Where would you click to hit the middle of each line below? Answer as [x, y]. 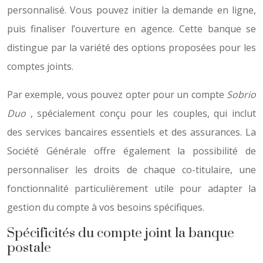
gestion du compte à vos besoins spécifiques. [106, 207]
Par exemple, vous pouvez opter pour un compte [117, 95]
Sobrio [241, 95]
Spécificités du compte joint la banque [121, 233]
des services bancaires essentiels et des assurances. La [131, 132]
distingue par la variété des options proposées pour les [131, 48]
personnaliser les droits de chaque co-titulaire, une [131, 170]
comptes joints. [40, 66]
